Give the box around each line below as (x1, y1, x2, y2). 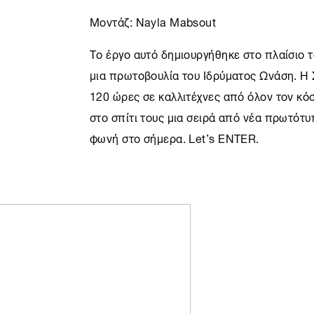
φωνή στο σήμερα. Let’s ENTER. (90, 127, 259, 148)
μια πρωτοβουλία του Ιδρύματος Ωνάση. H (90, 64, 313, 85)
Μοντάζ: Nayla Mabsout (90, 11, 217, 32)
